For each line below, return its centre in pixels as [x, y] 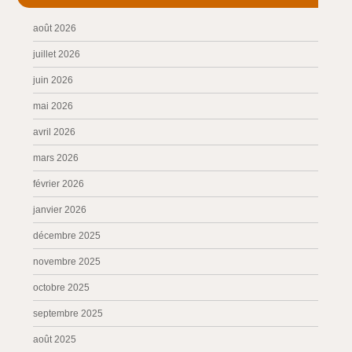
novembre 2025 [67, 262]
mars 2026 [56, 158]
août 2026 [55, 28]
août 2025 [55, 339]
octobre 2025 [62, 288]
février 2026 [59, 184]
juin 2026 [53, 80]
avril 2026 [55, 132]
